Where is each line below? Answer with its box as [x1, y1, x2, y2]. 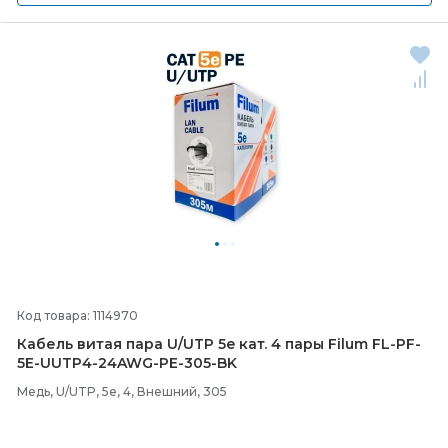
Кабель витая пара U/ [17, 335, 183, 353]
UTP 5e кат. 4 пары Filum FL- [183, 335, 396, 353]
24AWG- [98, 354, 159, 372]
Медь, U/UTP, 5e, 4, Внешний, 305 [17, 384, 227, 399]
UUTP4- [40, 354, 98, 372]
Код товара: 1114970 [17, 308, 138, 323]
